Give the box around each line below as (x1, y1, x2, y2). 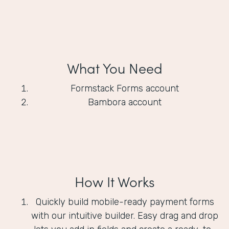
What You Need (66, 58, 163, 78)
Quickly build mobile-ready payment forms (35, 196, 214, 208)
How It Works (74, 171, 155, 191)
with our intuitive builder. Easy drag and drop (31, 210, 218, 222)
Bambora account (88, 97, 162, 108)
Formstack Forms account (71, 83, 179, 95)
